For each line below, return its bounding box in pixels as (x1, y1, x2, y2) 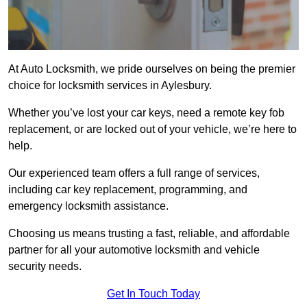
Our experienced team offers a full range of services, (8, 167, 260, 180)
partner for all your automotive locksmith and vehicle (8, 244, 260, 256)
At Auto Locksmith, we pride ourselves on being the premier (8, 63, 295, 75)
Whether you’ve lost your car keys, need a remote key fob (8, 107, 284, 119)
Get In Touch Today (107, 288, 200, 300)
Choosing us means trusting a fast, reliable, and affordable (8, 228, 290, 240)
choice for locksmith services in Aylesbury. (8, 79, 212, 92)
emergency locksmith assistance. (8, 200, 169, 212)
